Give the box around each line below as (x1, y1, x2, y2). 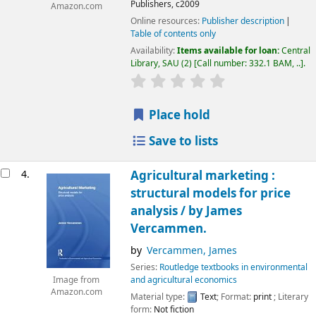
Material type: (130, 290, 187, 303)
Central (281, 44, 310, 57)
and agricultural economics (130, 273, 237, 286)
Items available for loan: (176, 44, 281, 57)
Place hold (146, 107, 211, 125)
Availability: (130, 44, 177, 57)
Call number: (196, 56, 249, 70)
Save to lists (146, 133, 219, 151)
